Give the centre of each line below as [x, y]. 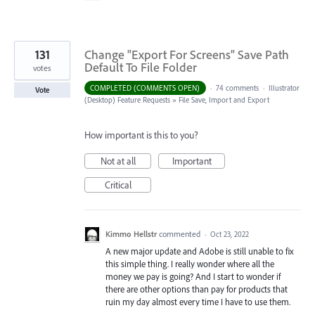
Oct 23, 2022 [230, 234]
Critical [118, 185]
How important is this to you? [141, 135]
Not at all [118, 161]
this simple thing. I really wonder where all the [190, 264]
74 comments [237, 88]
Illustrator [284, 88]
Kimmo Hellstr [131, 234]
